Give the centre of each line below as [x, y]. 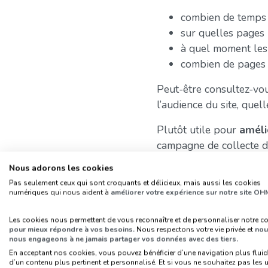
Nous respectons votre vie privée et [196, 229]
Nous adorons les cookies [61, 168]
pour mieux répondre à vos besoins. [73, 229]
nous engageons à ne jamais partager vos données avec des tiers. [124, 239]
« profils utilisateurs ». [208, 237]
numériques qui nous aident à [60, 192]
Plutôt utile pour [198, 130]
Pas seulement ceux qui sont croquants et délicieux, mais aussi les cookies [135, 183]
